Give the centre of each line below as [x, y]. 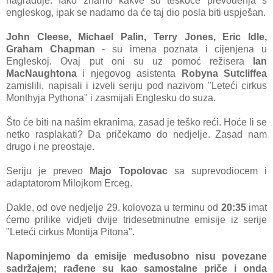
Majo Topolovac [129, 171]
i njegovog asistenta [129, 74]
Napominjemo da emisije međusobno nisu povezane [136, 257]
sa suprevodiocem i [217, 171]
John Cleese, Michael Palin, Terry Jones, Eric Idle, [136, 37]
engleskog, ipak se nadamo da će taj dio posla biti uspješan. [136, 13]
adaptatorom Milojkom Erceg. [69, 183]
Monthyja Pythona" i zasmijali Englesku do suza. [111, 98]
